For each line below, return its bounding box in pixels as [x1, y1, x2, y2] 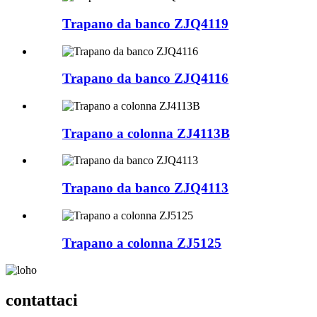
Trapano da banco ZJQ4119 [62, 16, 229, 31]
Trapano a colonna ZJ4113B [62, 125, 230, 141]
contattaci [6, 291, 78, 310]
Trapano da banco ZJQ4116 [62, 71, 229, 86]
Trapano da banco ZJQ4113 [62, 180, 229, 196]
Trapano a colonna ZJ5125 [62, 235, 221, 250]
